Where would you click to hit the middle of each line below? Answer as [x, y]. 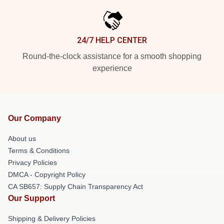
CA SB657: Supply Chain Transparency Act [75, 186]
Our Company [34, 118]
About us [22, 138]
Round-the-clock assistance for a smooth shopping [112, 56]
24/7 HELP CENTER [112, 40]
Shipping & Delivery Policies [52, 218]
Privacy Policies [32, 162]
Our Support [31, 198]
